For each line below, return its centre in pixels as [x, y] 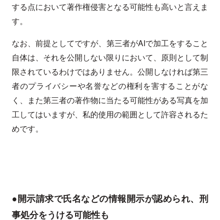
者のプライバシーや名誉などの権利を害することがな [110, 86]
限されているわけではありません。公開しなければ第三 [110, 72]
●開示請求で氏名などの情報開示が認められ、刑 [110, 199]
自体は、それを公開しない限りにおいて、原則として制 [110, 57]
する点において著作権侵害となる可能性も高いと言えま [110, 7]
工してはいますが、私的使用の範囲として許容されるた [110, 114]
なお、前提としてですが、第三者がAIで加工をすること [110, 43]
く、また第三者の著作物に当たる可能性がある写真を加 [110, 100]
